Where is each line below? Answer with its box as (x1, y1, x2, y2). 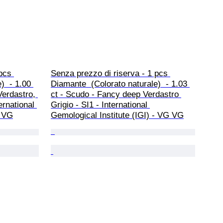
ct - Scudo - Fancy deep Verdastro (51, 89, 181, 99)
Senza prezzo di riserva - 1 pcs (51, 68, 170, 78)
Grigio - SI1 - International (51, 100, 150, 110)
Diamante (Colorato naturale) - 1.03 (51, 79, 190, 89)
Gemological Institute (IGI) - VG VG (51, 110, 184, 120)
